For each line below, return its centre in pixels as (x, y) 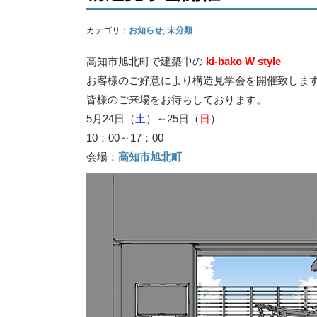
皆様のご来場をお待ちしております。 (177, 100)
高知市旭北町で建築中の (145, 62)
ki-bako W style (242, 62)
